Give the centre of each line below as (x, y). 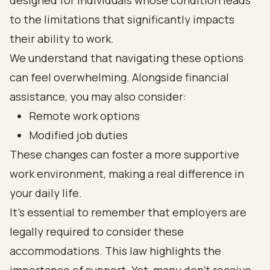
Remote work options (84, 116)
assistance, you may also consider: (98, 96)
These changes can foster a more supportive (124, 154)
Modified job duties (78, 135)
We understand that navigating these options (127, 58)
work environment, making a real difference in (127, 174)
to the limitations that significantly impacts (122, 19)
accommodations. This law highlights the (115, 251)
